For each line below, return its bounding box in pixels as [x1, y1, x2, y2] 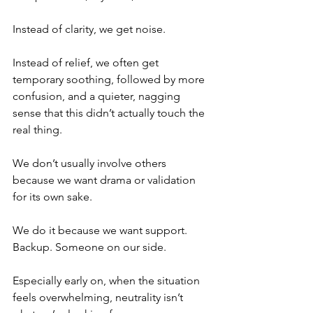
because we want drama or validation [13, 173, 198, 187]
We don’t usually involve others [13, 156, 169, 170]
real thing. [13, 123, 62, 136]
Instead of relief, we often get [13, 56, 161, 69]
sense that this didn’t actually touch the [13, 106, 208, 119]
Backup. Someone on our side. [13, 240, 166, 254]
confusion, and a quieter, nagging [13, 89, 183, 103]
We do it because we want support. [13, 224, 190, 237]
